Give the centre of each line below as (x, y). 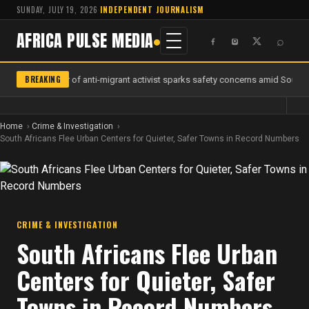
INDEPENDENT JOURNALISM (152, 10)
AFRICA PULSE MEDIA (85, 41)
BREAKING (43, 79)
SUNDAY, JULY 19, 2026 (57, 10)
